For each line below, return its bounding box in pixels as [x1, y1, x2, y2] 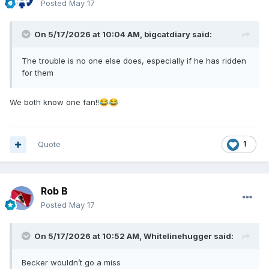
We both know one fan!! [10, 97, 99, 107]
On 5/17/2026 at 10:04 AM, [34, 29, 144, 40]
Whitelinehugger [144, 231, 212, 241]
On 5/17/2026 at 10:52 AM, [34, 231, 144, 241]
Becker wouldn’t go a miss [22, 258, 121, 268]
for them [22, 68, 53, 78]
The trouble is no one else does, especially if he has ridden [22, 56, 246, 66]
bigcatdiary [144, 29, 190, 40]
